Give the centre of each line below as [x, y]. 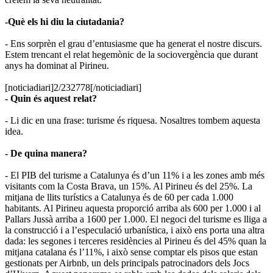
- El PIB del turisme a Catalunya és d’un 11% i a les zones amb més [135, 175]
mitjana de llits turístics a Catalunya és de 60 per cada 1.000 [119, 197]
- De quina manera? [46, 153]
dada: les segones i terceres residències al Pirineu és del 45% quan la [136, 241]
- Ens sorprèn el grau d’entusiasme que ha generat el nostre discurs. [133, 43]
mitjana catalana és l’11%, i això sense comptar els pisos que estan [131, 252]
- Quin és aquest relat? [51, 98]
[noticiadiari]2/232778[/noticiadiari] [73, 87]
